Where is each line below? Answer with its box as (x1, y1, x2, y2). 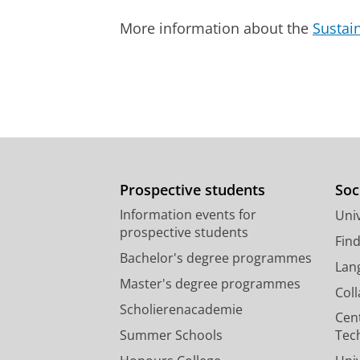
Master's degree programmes (120, 275, 301, 293)
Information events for (120, 206, 256, 224)
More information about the (120, 18, 313, 39)
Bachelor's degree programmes (120, 249, 312, 268)
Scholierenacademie (120, 301, 243, 319)
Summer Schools (120, 326, 223, 345)
